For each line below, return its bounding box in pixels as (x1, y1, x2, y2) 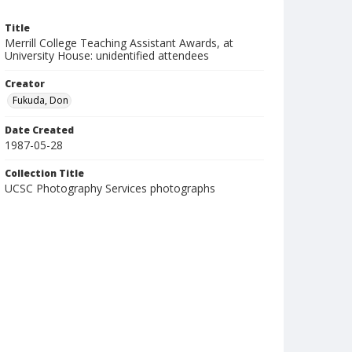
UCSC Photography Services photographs (5, 181, 215, 196)
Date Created (5, 123, 74, 137)
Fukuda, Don (13, 93, 68, 107)
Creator (5, 77, 45, 90)
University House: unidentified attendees (5, 48, 209, 63)
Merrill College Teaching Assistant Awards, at (5, 35, 233, 50)
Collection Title (5, 167, 84, 180)
